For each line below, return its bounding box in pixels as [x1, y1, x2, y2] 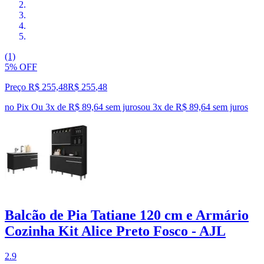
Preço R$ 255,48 [5, 81, 68, 92]
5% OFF [5, 61, 37, 72]
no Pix [5, 101, 29, 112]
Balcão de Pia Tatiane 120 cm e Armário [5, 207, 249, 223]
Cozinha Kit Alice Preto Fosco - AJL [5, 223, 226, 239]
